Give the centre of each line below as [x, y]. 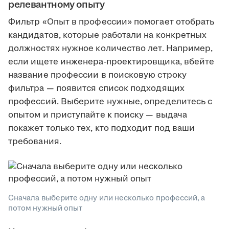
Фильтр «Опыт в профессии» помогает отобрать [111, 22]
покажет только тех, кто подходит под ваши [102, 128]
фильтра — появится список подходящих [96, 88]
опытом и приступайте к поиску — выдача [98, 115]
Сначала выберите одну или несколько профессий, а [107, 198]
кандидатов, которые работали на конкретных [108, 35]
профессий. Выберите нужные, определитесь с [110, 102]
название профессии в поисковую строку [97, 75]
